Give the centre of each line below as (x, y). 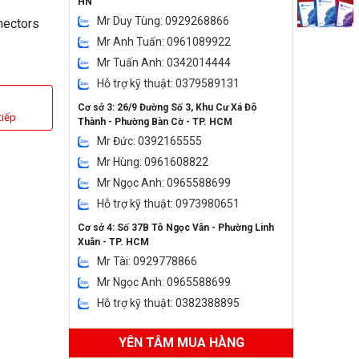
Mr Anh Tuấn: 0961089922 (164, 42)
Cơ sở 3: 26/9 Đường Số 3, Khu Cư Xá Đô (167, 107)
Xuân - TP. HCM (113, 242)
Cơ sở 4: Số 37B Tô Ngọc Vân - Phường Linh (176, 228)
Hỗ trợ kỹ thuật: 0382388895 (168, 303)
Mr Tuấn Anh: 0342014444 (164, 63)
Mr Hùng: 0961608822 (153, 162)
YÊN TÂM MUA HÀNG (181, 343)
